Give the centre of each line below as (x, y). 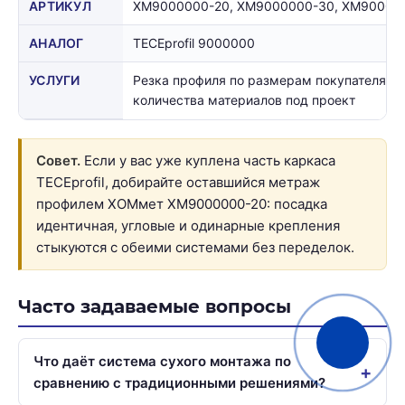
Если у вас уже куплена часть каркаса (208, 160)
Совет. (58, 160)
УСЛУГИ (55, 80)
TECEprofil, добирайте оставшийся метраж (178, 182)
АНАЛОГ (57, 42)
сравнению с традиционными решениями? (179, 382)
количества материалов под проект (244, 99)
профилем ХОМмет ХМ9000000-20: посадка (182, 203)
